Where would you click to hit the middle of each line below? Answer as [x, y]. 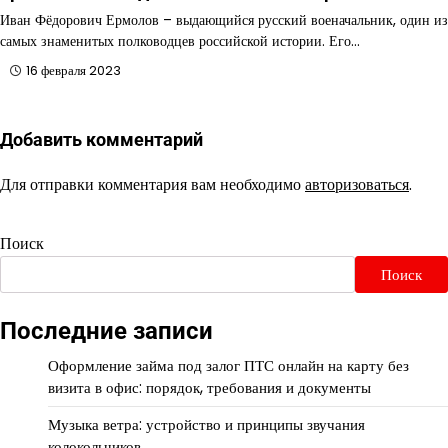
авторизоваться [357, 185]
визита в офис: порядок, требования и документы [209, 388]
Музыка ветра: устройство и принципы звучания [206, 425]
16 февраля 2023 [73, 71]
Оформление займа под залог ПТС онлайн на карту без [228, 366]
